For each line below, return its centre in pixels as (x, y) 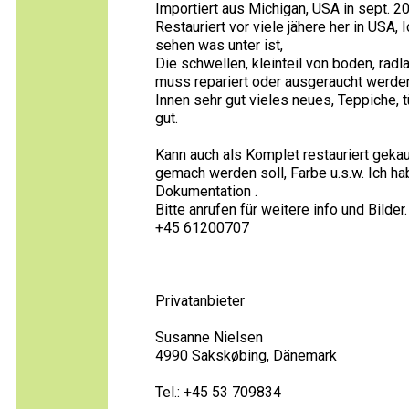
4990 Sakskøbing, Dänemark (246, 356)
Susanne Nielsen (209, 337)
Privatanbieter (200, 301)
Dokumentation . (206, 191)
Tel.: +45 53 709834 (218, 392)
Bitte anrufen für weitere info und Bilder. (281, 210)
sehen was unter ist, (219, 45)
